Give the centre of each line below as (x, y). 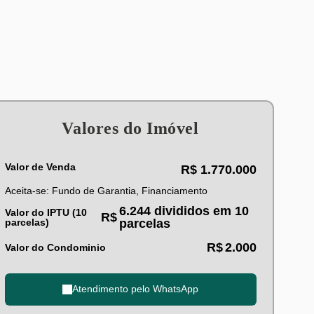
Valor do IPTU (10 (46, 212)
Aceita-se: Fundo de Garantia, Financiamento (106, 190)
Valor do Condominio (55, 247)
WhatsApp (176, 289)
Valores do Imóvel (130, 128)
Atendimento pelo (112, 289)
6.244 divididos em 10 (184, 211)
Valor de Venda (40, 166)
